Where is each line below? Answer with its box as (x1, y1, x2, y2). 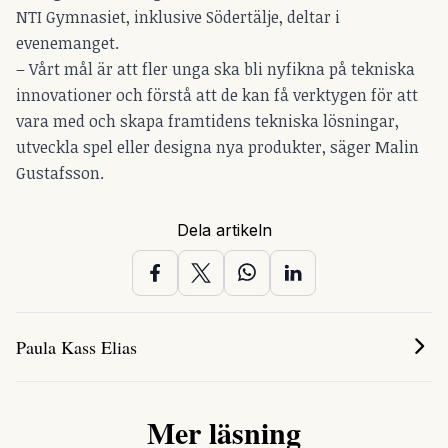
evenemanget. (16, 31, 119, 54)
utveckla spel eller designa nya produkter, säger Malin (16, 135, 419, 158)
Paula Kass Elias (16, 334, 137, 359)
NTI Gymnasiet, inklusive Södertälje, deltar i (16, 5, 340, 28)
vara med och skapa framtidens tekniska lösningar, (16, 109, 399, 132)
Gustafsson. (16, 161, 108, 184)
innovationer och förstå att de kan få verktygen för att (16, 83, 418, 106)
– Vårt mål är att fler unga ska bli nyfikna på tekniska (16, 57, 415, 80)
